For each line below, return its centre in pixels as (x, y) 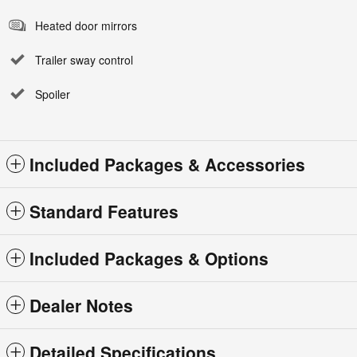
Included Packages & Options (149, 259)
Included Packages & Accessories (167, 165)
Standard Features (104, 212)
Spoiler (53, 94)
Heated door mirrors (86, 26)
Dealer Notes (81, 306)
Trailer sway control (84, 60)
